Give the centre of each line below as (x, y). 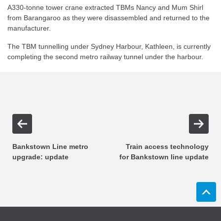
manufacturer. (29, 28)
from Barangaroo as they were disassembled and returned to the (109, 18)
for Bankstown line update (164, 157)
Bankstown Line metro (50, 147)
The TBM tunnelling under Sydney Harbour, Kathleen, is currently (109, 46)
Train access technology (167, 147)
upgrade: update (40, 157)
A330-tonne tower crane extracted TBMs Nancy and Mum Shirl (105, 7)
